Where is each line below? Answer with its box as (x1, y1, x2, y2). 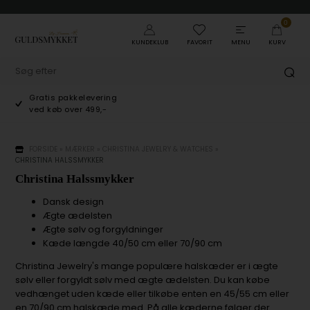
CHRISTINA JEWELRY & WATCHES (102, 144, 214, 154)
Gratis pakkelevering (29, 92, 118, 103)
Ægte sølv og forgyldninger (43, 223, 164, 236)
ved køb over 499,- (29, 104, 107, 115)
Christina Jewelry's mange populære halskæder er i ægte (15, 259, 279, 273)
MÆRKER (65, 144, 95, 154)
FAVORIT (186, 38, 212, 46)
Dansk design (43, 195, 104, 208)
